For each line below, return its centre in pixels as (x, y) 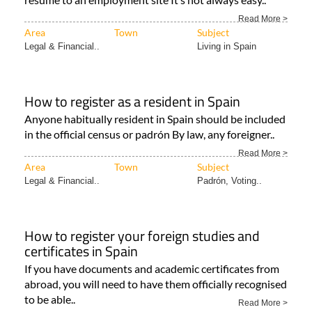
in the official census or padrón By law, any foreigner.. (149, 134)
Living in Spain (227, 47)
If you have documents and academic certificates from (152, 269)
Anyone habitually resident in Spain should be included (155, 119)
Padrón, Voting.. (229, 181)
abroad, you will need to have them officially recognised (156, 284)
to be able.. (50, 299)
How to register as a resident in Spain (132, 102)
